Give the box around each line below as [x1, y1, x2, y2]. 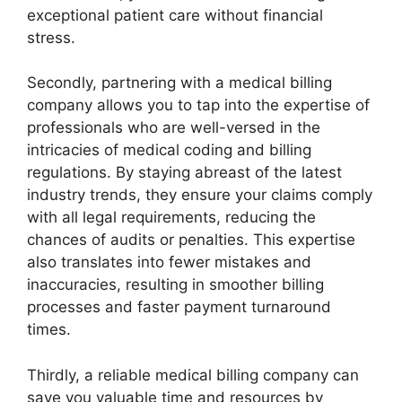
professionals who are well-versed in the [27, 118, 320, 136]
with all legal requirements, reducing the [27, 208, 316, 226]
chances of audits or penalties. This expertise [27, 231, 355, 249]
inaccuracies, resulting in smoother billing [27, 275, 324, 293]
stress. [27, 28, 75, 47]
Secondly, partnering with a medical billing [27, 74, 332, 92]
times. [27, 320, 71, 338]
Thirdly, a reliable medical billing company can [27, 365, 359, 384]
